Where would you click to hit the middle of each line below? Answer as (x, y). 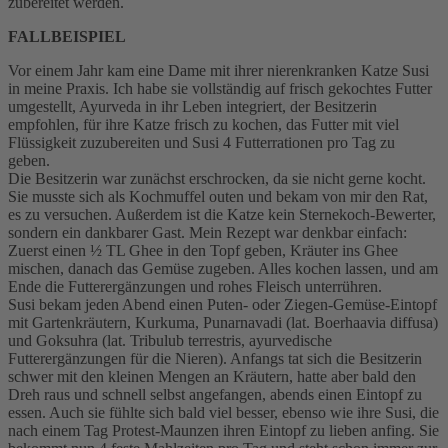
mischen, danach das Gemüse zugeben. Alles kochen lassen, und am (223, 268)
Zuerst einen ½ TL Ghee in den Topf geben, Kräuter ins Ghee (203, 250)
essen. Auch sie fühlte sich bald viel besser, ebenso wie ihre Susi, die (223, 412)
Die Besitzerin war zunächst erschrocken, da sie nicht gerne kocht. (217, 178)
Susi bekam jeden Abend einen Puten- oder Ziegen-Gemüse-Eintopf (222, 304)
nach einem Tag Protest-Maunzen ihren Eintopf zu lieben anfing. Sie (223, 430)
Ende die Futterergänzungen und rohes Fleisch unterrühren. (195, 286)
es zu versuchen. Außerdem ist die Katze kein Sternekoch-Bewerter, (222, 214)
